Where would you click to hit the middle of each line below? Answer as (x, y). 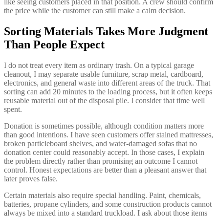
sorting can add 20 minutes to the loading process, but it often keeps (108, 91)
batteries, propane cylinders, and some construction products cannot (108, 204)
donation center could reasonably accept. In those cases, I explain (104, 152)
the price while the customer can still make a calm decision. (95, 11)
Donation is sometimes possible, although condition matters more (104, 126)
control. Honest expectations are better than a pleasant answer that (105, 170)
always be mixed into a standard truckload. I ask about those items (106, 213)
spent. (13, 109)
